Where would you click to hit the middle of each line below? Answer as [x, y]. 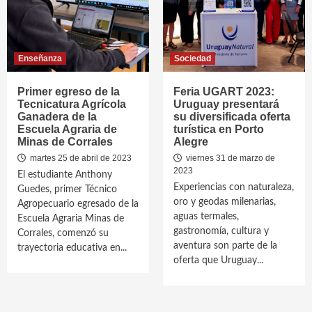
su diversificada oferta [232, 117]
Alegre [191, 142]
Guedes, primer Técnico [67, 189]
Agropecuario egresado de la [78, 204]
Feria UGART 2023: [224, 92]
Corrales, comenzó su [63, 233]
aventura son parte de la [225, 246]
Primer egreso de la [69, 92]
